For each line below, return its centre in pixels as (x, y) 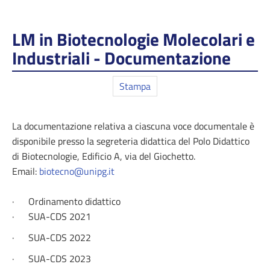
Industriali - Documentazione (121, 58)
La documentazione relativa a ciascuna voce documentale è (133, 126)
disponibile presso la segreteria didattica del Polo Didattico (131, 141)
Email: (26, 171)
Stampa (135, 86)
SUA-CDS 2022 (60, 237)
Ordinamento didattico (74, 201)
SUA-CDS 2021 (60, 216)
